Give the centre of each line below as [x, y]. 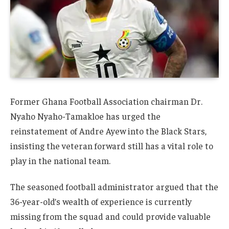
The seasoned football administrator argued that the [114, 187]
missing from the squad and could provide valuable [110, 216]
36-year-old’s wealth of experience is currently [101, 202]
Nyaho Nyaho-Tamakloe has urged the [85, 116]
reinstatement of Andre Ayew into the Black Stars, [108, 131]
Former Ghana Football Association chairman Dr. [106, 101]
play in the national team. [60, 160]
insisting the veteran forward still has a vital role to [112, 145]
